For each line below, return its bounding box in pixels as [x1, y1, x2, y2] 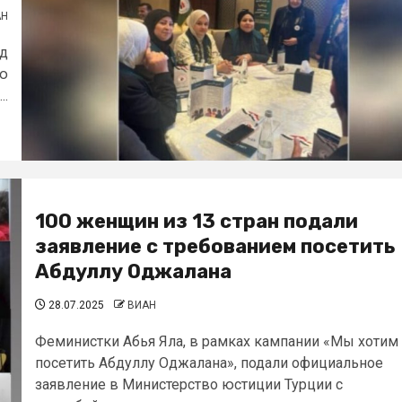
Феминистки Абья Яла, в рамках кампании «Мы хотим [35, 333, 398, 350]
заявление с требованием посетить [35, 234, 395, 258]
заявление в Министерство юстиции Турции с [35, 376, 343, 393]
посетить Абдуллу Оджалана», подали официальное [35, 354, 383, 371]
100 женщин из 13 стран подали [35, 209, 358, 233]
